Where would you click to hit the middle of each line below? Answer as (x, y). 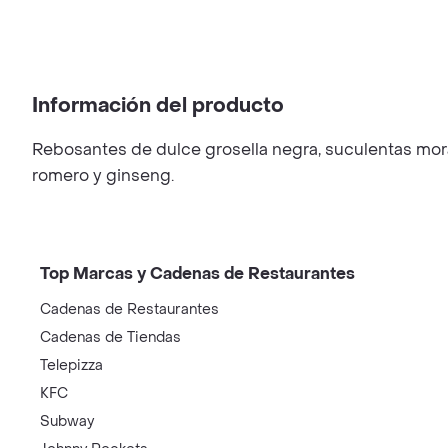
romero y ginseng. (103, 175)
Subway (67, 421)
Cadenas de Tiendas (110, 337)
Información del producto (158, 106)
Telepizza (71, 365)
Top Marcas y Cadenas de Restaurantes (197, 273)
